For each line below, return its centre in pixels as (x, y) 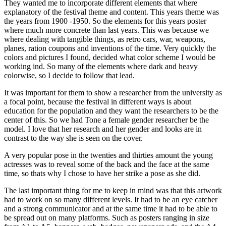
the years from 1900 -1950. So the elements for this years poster (105, 21)
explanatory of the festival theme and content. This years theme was (111, 12)
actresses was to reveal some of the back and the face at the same (107, 164)
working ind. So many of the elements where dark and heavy (101, 66)
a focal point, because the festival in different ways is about (98, 101)
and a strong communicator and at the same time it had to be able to (111, 208)
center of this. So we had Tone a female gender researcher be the (106, 120)
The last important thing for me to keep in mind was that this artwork (113, 190)
